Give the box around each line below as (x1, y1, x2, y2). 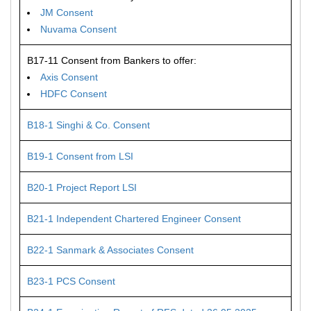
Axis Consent (40, 72, 98, 83)
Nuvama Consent (40, 24, 117, 35)
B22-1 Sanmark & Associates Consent (27, 244, 194, 255)
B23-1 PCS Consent (27, 276, 115, 287)
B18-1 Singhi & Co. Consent (27, 119, 150, 131)
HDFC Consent (40, 88, 107, 99)
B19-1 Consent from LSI (27, 151, 133, 162)
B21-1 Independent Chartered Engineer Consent (27, 213, 241, 224)
